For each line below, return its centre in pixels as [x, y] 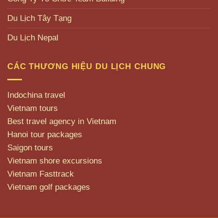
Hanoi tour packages [45, 135]
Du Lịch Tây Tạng [39, 18]
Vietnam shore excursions [55, 161]
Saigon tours [30, 148]
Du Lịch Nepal [33, 38]
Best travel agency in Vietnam [62, 121]
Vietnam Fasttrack [41, 174]
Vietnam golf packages [49, 187]
